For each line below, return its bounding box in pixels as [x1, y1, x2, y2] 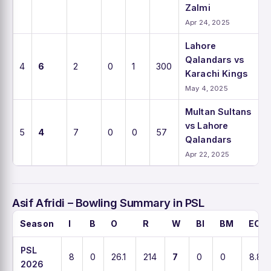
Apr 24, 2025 [185, 18, 230, 27]
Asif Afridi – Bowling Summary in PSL [12, 195, 204, 209]
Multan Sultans [185, 106, 252, 117]
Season [20, 218, 54, 229]
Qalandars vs [185, 54, 244, 65]
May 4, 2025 [185, 83, 228, 93]
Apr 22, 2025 [185, 149, 229, 158]
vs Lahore [185, 120, 229, 131]
